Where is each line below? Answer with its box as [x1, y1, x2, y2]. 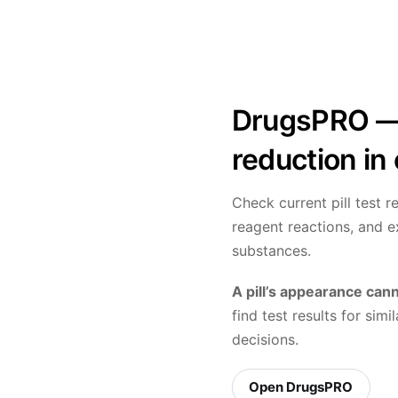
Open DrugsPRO [249, 378, 354, 396]
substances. [231, 241, 311, 259]
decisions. [231, 330, 298, 349]
